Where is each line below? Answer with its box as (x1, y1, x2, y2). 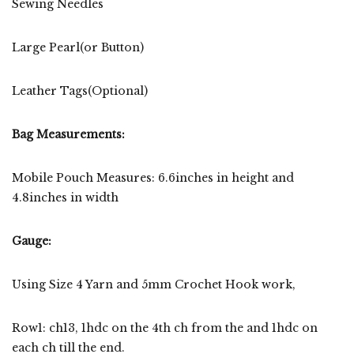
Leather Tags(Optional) (12, 83, 148, 98)
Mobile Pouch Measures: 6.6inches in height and (12, 170, 294, 185)
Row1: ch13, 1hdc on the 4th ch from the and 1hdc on (12, 320, 318, 335)
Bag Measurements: (12, 126, 125, 141)
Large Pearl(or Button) (12, 40, 144, 55)
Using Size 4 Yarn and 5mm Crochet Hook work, (12, 277, 299, 292)
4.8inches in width (12, 190, 122, 205)
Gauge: (12, 233, 51, 248)
